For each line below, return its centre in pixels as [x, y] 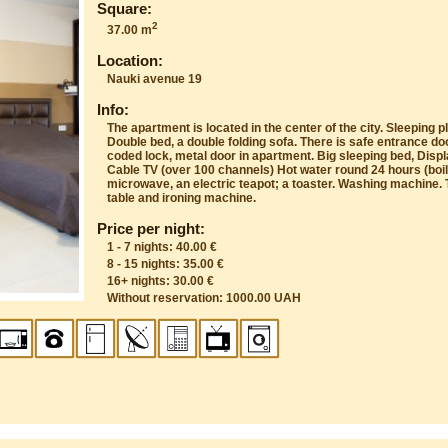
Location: [130, 60]
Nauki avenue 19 [155, 78]
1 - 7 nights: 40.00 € [162, 246]
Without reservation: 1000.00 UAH [204, 297]
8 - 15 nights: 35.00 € [166, 263]
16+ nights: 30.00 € [161, 280]
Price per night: [151, 228]
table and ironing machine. [182, 197]
